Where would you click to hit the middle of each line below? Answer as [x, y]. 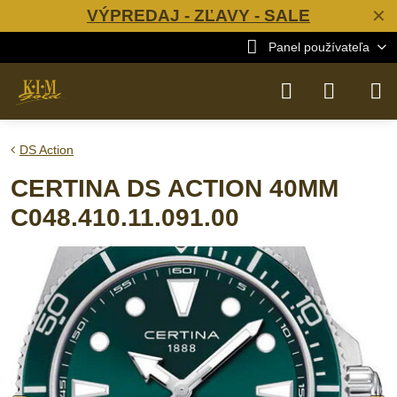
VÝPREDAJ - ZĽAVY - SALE [198, 16]
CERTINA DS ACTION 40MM [175, 188]
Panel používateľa [319, 47]
